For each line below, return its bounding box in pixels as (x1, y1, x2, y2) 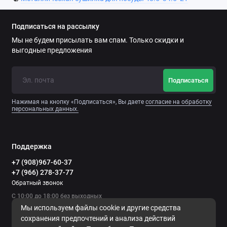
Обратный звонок (11, 179, 63, 187)
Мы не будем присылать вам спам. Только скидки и (11, 35, 184, 44)
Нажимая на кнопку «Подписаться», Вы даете (11, 98, 145, 106)
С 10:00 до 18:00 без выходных (11, 193, 102, 200)
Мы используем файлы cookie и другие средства (20, 204, 181, 213)
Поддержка (11, 142, 52, 150)
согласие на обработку (145, 98, 212, 106)
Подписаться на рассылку (11, 22, 99, 31)
